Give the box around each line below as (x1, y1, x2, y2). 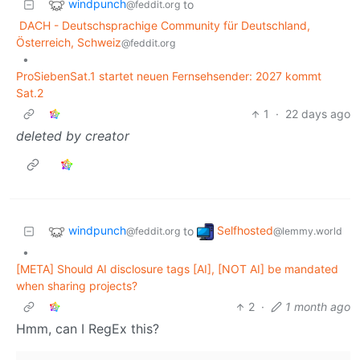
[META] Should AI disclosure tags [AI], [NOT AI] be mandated (16, 262, 338, 276)
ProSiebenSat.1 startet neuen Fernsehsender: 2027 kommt (16, 69, 321, 84)
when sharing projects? (16, 279, 137, 293)
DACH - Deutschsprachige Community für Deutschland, (19, 18, 310, 33)
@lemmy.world (273, 225, 342, 238)
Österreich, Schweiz (16, 35, 121, 50)
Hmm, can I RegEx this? (16, 321, 159, 337)
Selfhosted (217, 223, 273, 238)
